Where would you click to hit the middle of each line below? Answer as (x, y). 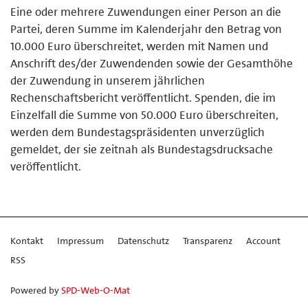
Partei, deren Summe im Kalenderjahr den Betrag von (146, 29)
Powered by (36, 290)
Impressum (80, 240)
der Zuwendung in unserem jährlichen (108, 80)
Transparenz (208, 240)
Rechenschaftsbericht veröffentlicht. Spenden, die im (143, 97)
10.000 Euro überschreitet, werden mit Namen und (139, 46)
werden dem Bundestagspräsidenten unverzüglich (137, 132)
